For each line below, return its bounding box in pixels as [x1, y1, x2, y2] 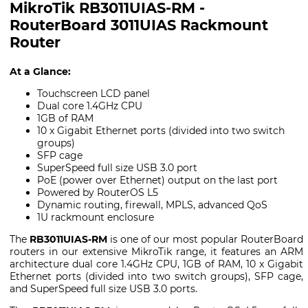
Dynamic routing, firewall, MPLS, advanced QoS [37, 198, 267, 211]
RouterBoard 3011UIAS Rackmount [10, 16, 268, 34]
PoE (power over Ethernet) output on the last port [37, 173, 278, 186]
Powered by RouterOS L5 [37, 186, 158, 199]
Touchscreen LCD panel [37, 87, 150, 100]
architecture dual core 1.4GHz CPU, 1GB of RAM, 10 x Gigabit [10, 257, 303, 270]
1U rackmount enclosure [37, 210, 154, 223]
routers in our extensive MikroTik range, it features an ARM [10, 245, 303, 258]
